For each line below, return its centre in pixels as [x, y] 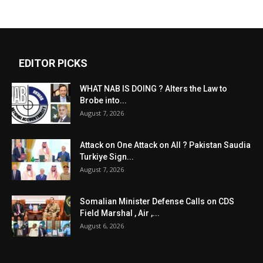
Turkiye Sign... [107, 157]
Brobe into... [103, 100]
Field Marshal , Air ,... [120, 213]
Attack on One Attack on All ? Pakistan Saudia [165, 145]
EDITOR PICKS [53, 63]
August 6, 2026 [102, 226]
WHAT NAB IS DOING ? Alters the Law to [154, 89]
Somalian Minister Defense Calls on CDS [157, 201]
